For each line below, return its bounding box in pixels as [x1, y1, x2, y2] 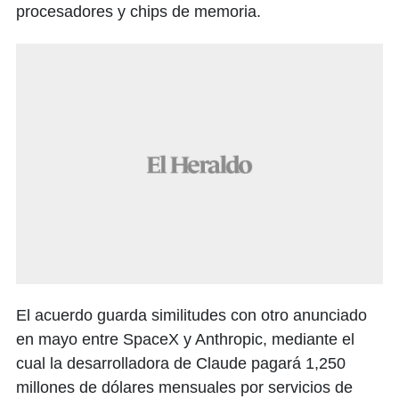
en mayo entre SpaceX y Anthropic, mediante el [16, 330, 354, 349]
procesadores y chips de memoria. [16, 3, 261, 21]
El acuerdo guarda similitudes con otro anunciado [16, 306, 367, 325]
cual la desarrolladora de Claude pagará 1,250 [16, 354, 346, 373]
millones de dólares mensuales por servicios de [16, 379, 353, 397]
